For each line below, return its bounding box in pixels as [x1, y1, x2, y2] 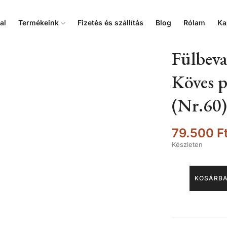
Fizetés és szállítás [78, 18, 144, 27]
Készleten [172, 140, 203, 148]
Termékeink [18, 18, 61, 27]
